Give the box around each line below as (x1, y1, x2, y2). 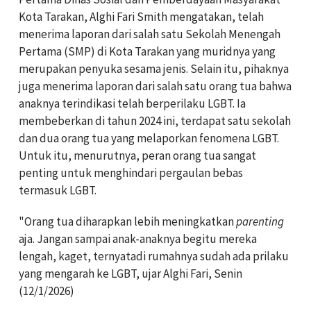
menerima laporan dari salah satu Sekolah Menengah (19, 26, 280, 42)
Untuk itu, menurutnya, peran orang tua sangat (19, 148, 256, 164)
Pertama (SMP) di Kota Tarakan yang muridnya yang (19, 44, 276, 60)
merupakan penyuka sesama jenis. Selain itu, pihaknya (19, 61, 289, 77)
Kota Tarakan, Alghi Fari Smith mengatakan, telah (19, 9, 264, 25)
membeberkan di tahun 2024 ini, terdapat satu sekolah (19, 113, 291, 129)
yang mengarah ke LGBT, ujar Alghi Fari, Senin (19, 266, 242, 282)
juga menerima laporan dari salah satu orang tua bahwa (19, 78, 292, 94)
